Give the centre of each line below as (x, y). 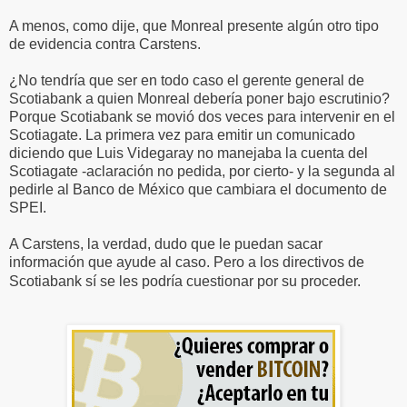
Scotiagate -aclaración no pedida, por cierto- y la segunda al (202, 172)
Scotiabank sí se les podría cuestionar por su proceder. (185, 282)
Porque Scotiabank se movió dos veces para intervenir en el (202, 117)
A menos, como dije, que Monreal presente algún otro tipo (194, 26)
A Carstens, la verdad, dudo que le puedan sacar (166, 244)
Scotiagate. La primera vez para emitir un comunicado (182, 135)
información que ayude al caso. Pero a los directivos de (187, 263)
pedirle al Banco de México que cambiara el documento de (198, 190)
